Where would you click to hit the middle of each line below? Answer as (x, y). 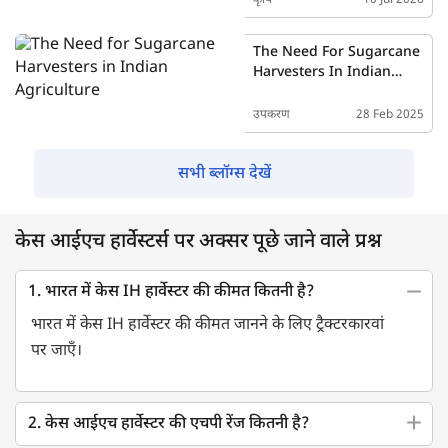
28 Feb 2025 (389, 114)
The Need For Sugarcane (336, 52)
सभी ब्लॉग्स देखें (224, 174)
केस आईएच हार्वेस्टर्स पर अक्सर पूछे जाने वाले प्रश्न (198, 241)
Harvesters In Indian (321, 72)
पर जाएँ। (56, 351)
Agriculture (290, 92)
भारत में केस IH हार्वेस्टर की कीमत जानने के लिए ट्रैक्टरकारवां (207, 325)
